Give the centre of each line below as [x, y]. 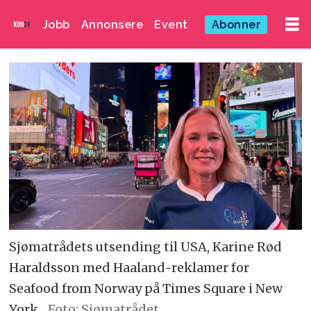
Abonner [236, 24]
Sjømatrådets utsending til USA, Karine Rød [146, 246]
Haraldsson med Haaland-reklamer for [129, 267]
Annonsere [112, 24]
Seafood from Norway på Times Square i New [146, 288]
